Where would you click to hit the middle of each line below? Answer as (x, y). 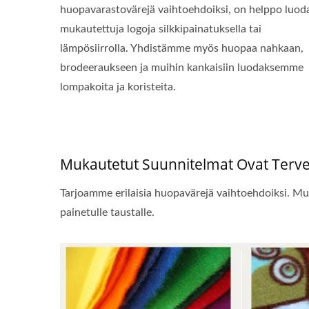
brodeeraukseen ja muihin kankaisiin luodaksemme (182, 68)
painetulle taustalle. (107, 212)
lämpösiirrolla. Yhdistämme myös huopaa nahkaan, (182, 48)
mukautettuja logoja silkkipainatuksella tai (161, 29)
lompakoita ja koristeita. (118, 87)
